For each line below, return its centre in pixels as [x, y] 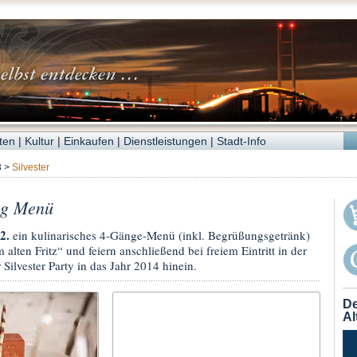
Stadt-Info [241, 141]
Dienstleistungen [165, 141]
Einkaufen [88, 141]
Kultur [39, 141]
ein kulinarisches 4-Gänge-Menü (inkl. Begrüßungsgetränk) [159, 235]
